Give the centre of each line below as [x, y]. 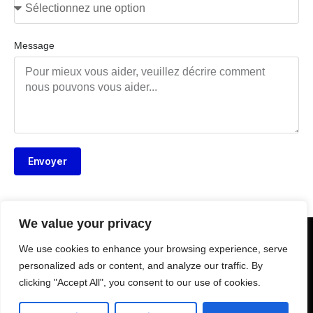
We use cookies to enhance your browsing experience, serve [153, 249]
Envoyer [48, 161]
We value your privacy [85, 224]
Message [34, 45]
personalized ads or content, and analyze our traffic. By [141, 265]
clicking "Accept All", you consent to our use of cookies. [140, 282]
